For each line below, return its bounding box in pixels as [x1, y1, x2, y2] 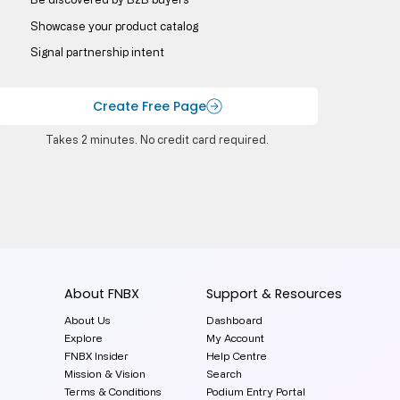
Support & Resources [206, 284, 343, 303]
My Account [205, 332, 264, 345]
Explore [63, 332, 103, 345]
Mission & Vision [63, 368, 146, 380]
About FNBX [64, 284, 140, 303]
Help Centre [205, 350, 267, 362]
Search [205, 368, 242, 380]
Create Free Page [92, 96, 206, 115]
